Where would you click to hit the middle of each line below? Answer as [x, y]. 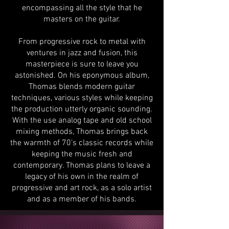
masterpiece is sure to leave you [82, 65]
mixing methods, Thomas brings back [82, 132]
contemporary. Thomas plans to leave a [82, 166]
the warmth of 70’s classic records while [82, 143]
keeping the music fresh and [82, 155]
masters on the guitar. [82, 20]
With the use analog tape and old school [82, 121]
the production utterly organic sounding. [82, 110]
